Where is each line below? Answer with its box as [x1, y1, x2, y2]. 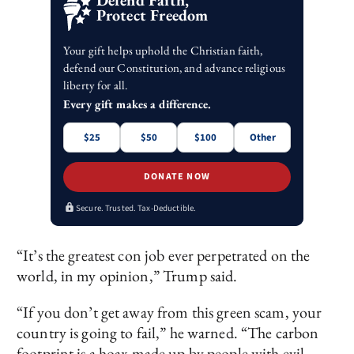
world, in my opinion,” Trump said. [17, 265, 238, 287]
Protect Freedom [96, 5, 209, 25]
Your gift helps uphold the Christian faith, [63, 42, 263, 58]
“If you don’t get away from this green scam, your [17, 302, 322, 323]
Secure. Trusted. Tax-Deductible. [76, 201, 197, 214]
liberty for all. [63, 77, 128, 92]
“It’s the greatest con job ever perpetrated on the [17, 245, 311, 266]
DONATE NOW [144, 170, 210, 184]
